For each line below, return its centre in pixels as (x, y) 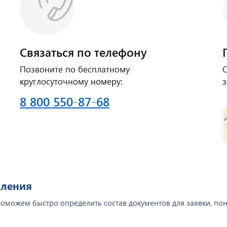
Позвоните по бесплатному (75, 69)
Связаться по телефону (83, 52)
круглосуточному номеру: (71, 81)
